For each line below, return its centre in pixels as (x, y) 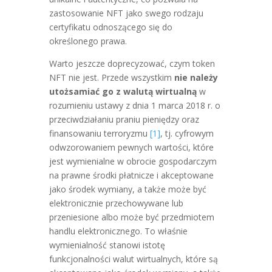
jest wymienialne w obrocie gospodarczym (133, 161)
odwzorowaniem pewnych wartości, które (131, 147)
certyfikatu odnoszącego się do (110, 27)
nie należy (196, 77)
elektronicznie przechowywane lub (116, 203)
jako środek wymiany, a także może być (127, 189)
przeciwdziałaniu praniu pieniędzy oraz (124, 119)
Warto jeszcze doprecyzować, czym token (132, 63)
